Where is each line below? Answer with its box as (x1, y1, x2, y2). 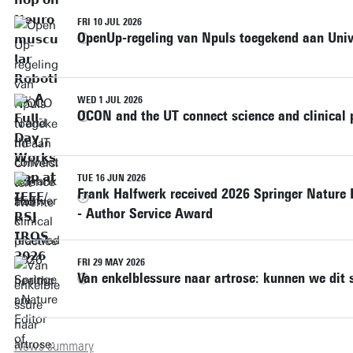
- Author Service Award (76, 204, 213, 222)
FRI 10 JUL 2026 (76, 16, 142, 28)
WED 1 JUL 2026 (76, 94, 143, 106)
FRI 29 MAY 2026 (76, 256, 145, 268)
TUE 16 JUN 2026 (76, 172, 146, 184)
